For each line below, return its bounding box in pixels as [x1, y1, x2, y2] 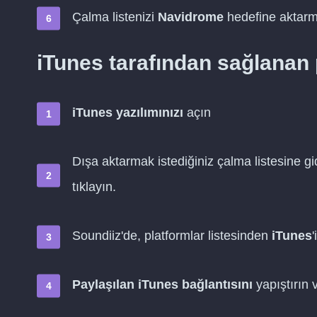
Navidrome [158, 10, 224, 24]
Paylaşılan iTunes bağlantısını [72, 277, 253, 292]
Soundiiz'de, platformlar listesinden [72, 229, 272, 243]
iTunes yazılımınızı [72, 105, 183, 120]
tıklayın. [72, 180, 116, 194]
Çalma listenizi [72, 10, 158, 24]
